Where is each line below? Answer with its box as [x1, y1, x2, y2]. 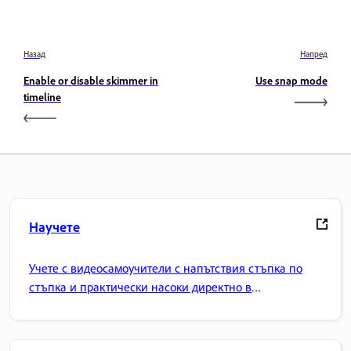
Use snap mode [255, 74, 327, 88]
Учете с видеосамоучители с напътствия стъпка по [29, 259, 302, 276]
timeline [24, 90, 61, 104]
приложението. [29, 297, 110, 313]
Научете [29, 218, 80, 236]
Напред [300, 49, 327, 60]
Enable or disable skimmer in [24, 74, 158, 88]
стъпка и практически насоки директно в [29, 278, 251, 295]
